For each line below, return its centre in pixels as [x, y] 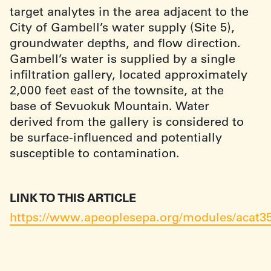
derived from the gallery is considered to [127, 121]
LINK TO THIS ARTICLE [73, 197]
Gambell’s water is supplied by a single [122, 58]
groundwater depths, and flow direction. [125, 43]
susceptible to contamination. [95, 153]
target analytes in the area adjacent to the [129, 11]
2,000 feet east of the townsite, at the [117, 90]
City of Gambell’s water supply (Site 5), [122, 27]
